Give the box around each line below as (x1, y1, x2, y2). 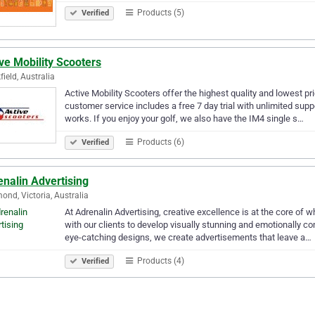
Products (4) (135, 255, 184, 266)
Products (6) (135, 136, 184, 147)
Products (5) (135, 7, 184, 18)
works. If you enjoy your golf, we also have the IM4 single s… (65, 112, 304, 124)
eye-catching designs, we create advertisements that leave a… (65, 231, 311, 243)
